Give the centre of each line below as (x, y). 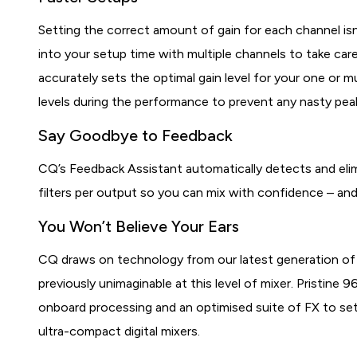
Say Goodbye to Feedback (136, 135)
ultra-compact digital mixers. (120, 331)
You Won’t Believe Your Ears (139, 226)
